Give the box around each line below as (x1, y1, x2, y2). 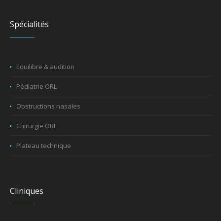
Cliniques (10, 185, 44, 197)
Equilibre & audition (16, 62, 75, 72)
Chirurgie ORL (16, 121, 57, 131)
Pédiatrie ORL (16, 82, 57, 91)
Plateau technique (16, 141, 72, 150)
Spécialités (10, 19, 49, 30)
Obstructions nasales (16, 102, 81, 111)
